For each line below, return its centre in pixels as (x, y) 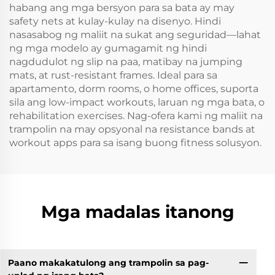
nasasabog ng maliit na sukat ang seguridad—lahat (135, 34)
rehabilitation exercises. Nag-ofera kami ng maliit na (136, 115)
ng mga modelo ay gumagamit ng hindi (108, 48)
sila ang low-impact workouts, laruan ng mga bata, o (137, 102)
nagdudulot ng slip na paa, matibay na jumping (126, 61)
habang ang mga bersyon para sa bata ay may (122, 7)
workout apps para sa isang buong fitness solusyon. (135, 142)
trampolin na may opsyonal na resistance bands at (132, 129)
